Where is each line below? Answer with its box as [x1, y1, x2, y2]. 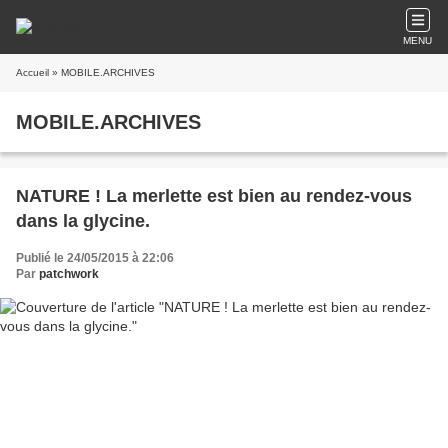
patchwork [39, 267, 99, 281]
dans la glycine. [16, 211, 150, 231]
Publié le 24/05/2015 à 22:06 [16, 251, 174, 265]
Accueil [16, 67, 49, 78]
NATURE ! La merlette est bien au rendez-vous [16, 186, 412, 206]
